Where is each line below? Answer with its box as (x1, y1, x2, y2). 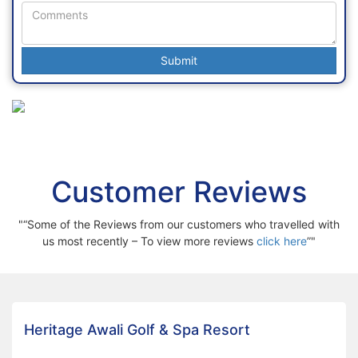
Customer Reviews (51, 173, 307, 209)
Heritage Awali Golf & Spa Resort (24, 320, 250, 338)
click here (257, 233, 307, 248)
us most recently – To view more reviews (42, 233, 257, 248)
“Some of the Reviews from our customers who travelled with (23, 217, 340, 231)
